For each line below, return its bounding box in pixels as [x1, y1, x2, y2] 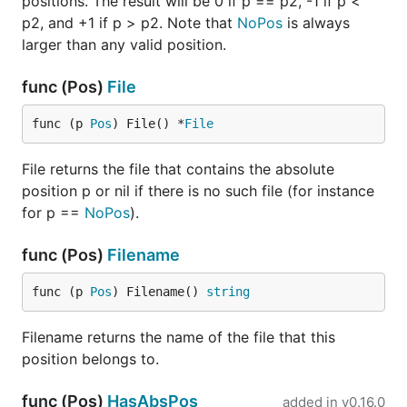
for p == [22, 203, 84, 222]
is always [283, 14, 350, 32]
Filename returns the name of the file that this [22, 328, 335, 346]
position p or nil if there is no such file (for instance [22, 182, 374, 200]
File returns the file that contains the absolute [22, 160, 334, 178]
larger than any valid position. [22, 35, 226, 54]
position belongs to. [22, 350, 159, 368]
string [206, 284, 250, 299]
